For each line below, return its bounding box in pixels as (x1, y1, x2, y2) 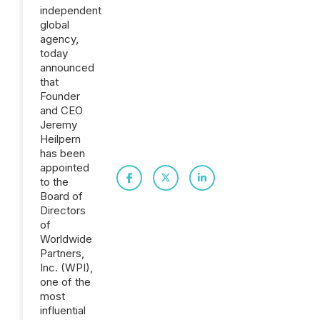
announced (40, 61, 94, 74)
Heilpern (40, 132, 81, 146)
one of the (40, 275, 91, 289)
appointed (40, 161, 89, 174)
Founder (40, 89, 80, 103)
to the (40, 175, 69, 189)
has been (40, 146, 85, 160)
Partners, (40, 246, 84, 260)
